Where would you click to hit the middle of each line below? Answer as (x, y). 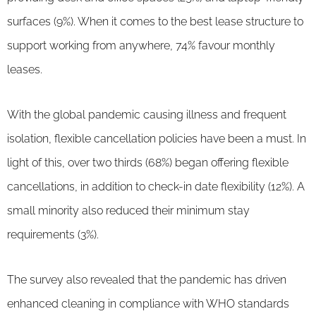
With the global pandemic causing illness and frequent (147, 114)
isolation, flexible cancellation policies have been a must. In (157, 138)
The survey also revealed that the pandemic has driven (147, 279)
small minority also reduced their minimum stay (128, 210)
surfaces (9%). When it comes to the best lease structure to (155, 21)
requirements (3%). (53, 234)
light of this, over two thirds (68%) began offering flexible (148, 162)
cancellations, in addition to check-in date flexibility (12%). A (156, 186)
